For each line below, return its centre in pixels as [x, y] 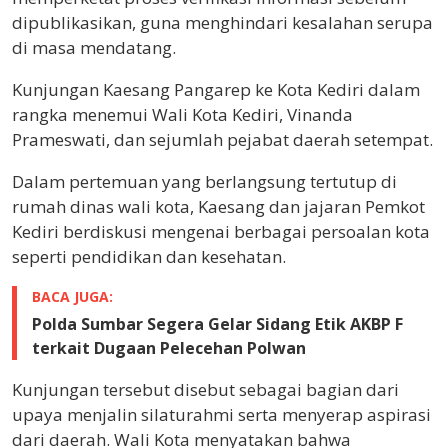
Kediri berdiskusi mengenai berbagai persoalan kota [221, 232]
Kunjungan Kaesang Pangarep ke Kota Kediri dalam [216, 90]
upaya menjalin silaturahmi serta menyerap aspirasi [221, 415]
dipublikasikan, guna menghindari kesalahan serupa [222, 23]
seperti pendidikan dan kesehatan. [149, 257]
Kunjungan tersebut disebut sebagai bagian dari [205, 390]
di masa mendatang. [94, 48]
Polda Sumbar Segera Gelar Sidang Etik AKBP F [217, 324]
